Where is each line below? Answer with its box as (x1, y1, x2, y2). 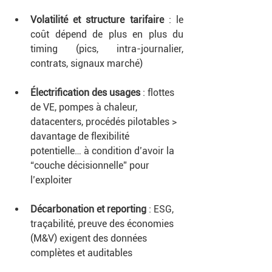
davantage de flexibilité (30, 130, 132, 142)
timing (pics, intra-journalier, (30, 42, 183, 55)
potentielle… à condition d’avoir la (30, 144, 177, 157)
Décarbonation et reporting (30, 203, 146, 215)
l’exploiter (30, 174, 72, 186)
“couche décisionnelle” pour (30, 159, 152, 171)
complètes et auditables (30, 246, 132, 259)
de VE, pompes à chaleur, (30, 101, 140, 113)
